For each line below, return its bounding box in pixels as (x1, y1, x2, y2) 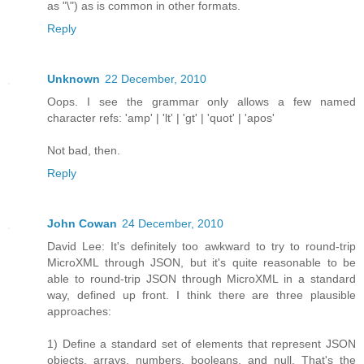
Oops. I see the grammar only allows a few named (47, 94, 356, 108)
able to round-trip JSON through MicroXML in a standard (47, 271, 356, 285)
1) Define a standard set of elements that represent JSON (47, 336, 356, 350)
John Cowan (47, 216, 117, 230)
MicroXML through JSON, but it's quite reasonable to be (47, 255, 356, 269)
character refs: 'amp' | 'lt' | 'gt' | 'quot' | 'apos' (47, 110, 275, 124)
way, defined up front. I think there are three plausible (47, 288, 356, 301)
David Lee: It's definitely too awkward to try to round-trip (47, 239, 356, 253)
